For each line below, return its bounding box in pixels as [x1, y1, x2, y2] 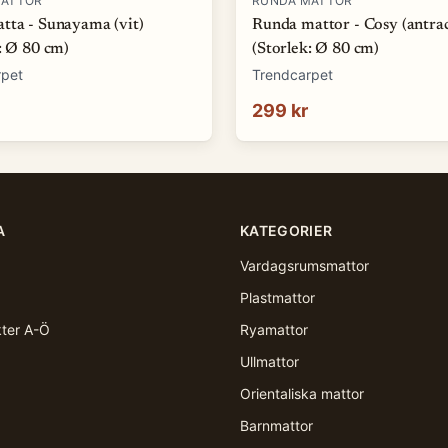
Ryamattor [240, 321, 308, 338]
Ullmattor [240, 353, 299, 370]
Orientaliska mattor [240, 385, 364, 402]
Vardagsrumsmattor [240, 257, 369, 274]
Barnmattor [240, 417, 313, 434]
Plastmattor [240, 289, 315, 306]
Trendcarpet [252, 66, 333, 83]
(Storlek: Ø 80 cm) [252, 41, 380, 57]
